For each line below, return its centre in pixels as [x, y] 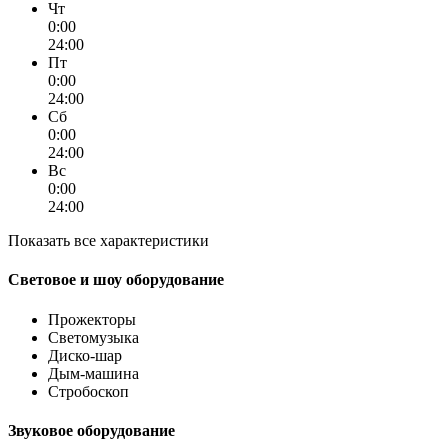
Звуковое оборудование [91, 430]
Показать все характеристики [108, 241]
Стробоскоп [88, 391]
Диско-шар [85, 355]
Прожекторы [92, 319]
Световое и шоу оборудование [116, 280]
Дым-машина [93, 373]
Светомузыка [93, 337]
